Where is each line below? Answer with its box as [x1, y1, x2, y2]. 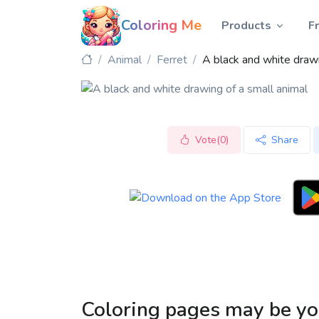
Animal [108, 52, 142, 68]
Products [221, 18, 271, 33]
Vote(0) [194, 133, 229, 147]
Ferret [157, 52, 187, 68]
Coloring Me [121, 16, 202, 35]
